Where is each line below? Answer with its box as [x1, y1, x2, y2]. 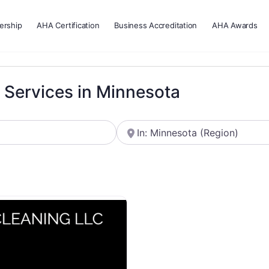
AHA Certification [37, 20, 100, 30]
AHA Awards [212, 20, 258, 30]
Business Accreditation [114, 20, 198, 30]
